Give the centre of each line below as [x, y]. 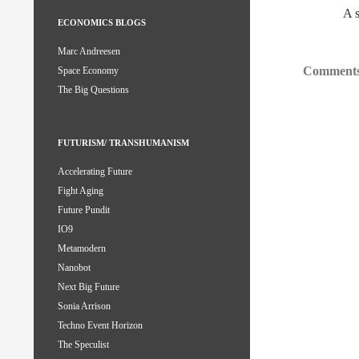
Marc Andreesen [89, 52]
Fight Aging [81, 191]
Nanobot [74, 268]
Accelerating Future [95, 172]
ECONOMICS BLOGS [102, 23]
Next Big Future [89, 287]
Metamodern [82, 249]
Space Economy [88, 71]
